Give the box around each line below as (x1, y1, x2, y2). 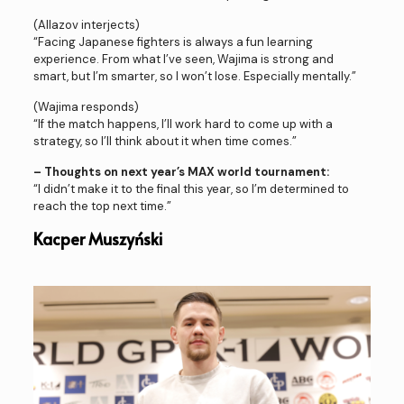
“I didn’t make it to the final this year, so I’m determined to (32, 181, 349, 197)
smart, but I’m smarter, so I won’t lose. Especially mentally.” (32, 69, 356, 85)
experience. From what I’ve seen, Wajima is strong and (32, 51, 334, 68)
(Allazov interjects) (32, 17, 140, 33)
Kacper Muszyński (32, 227, 162, 251)
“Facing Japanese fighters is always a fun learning (32, 34, 313, 50)
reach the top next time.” (32, 198, 171, 215)
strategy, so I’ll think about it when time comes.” (32, 133, 297, 150)
